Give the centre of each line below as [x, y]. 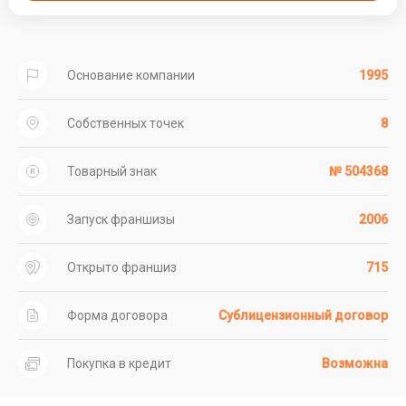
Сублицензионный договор [303, 315]
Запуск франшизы [121, 219]
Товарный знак [111, 171]
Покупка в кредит [119, 363]
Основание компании [130, 75]
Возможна [355, 363]
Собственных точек [125, 123]
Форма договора [117, 315]
